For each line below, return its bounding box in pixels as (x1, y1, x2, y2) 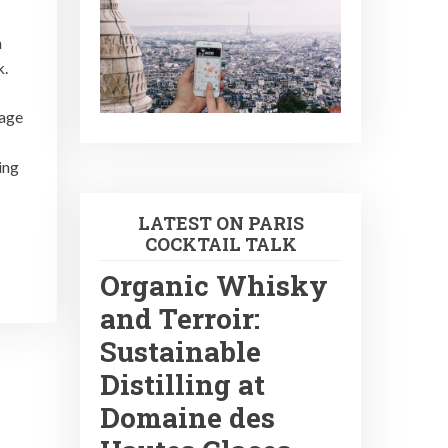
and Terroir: (100, 300, 261, 338)
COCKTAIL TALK (144, 232, 297, 257)
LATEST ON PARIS (137, 211, 304, 236)
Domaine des (100, 399, 276, 437)
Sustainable (100, 333, 262, 371)
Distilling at (100, 366, 266, 404)
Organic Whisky (100, 267, 329, 305)
